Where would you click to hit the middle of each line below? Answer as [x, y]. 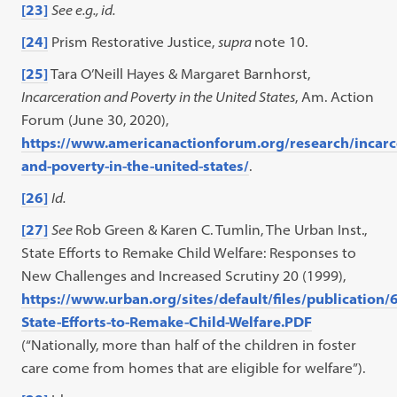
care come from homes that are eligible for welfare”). [194, 368]
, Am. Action [335, 97]
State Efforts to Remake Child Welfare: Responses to [189, 253]
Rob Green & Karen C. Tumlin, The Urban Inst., [222, 230]
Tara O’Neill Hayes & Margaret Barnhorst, [179, 74]
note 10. [281, 42]
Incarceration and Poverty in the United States [159, 97]
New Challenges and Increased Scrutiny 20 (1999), [184, 276]
